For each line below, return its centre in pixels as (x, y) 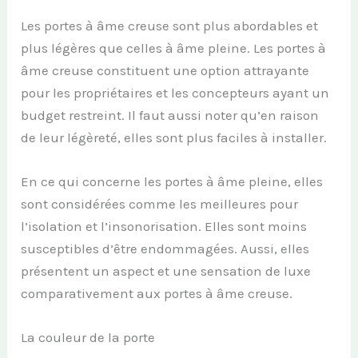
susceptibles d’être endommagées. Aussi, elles (165, 249)
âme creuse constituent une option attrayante (165, 71)
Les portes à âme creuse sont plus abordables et (170, 26)
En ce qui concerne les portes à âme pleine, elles (172, 182)
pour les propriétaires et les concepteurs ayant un (175, 93)
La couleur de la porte (88, 338)
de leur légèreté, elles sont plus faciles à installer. (174, 138)
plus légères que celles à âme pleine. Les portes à (174, 48)
